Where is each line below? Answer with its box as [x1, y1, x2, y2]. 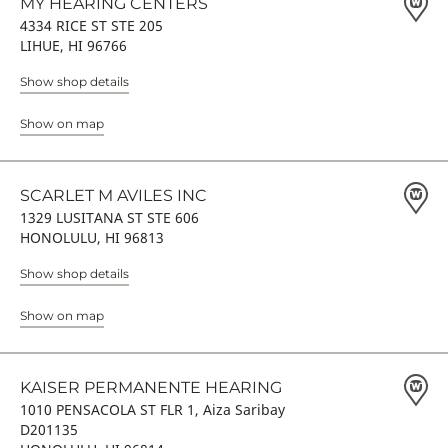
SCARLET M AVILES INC [20, 186, 207, 205]
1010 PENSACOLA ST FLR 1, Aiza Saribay [20, 400, 285, 419]
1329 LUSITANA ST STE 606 [20, 208, 199, 227]
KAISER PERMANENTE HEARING [20, 378, 282, 397]
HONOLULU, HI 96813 [20, 228, 164, 247]
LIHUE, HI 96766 [20, 36, 127, 55]
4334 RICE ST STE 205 [20, 16, 163, 35]
